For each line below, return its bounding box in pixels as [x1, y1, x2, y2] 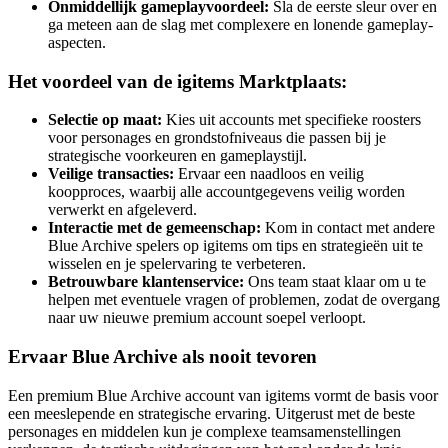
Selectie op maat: [48, 111, 162, 129]
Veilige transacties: [48, 165, 174, 183]
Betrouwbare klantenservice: [48, 273, 244, 291]
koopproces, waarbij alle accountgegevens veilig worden [48, 183, 405, 201]
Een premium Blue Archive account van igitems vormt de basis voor [8, 386, 438, 404]
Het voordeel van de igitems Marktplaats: [8, 70, 347, 92]
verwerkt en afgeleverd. [48, 201, 197, 219]
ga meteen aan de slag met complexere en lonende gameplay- [48, 16, 433, 33]
